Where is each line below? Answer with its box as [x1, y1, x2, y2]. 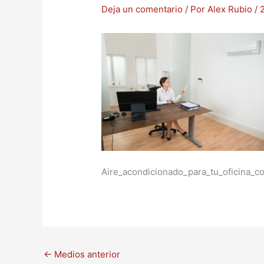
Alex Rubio [207, 4, 255, 15]
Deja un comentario [101, 4, 183, 15]
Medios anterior [52, 249, 120, 260]
